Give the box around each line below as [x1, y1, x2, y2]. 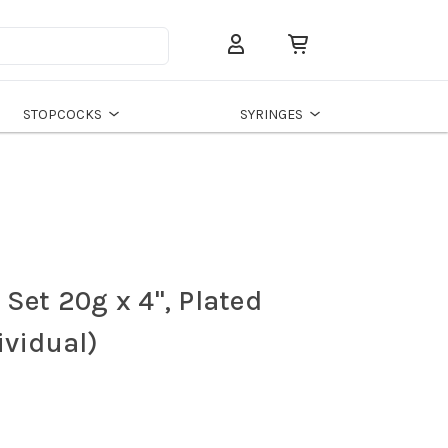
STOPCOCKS [23, 105, 103, 123]
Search [168, 47, 215, 65]
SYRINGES [239, 105, 303, 123]
